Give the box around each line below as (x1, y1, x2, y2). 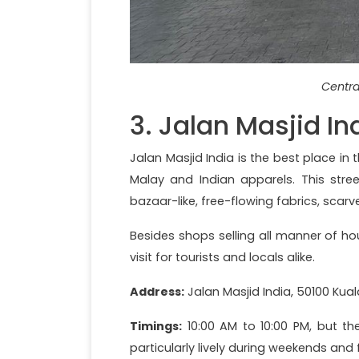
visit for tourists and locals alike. (130, 248, 315, 265)
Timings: (130, 317, 182, 334)
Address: (130, 283, 184, 300)
